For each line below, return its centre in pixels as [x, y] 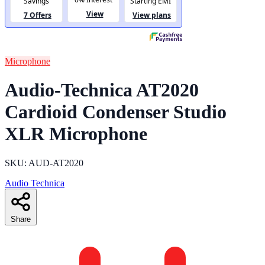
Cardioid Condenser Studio [116, 112]
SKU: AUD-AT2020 [44, 163]
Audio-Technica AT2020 [102, 90]
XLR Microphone [76, 134]
